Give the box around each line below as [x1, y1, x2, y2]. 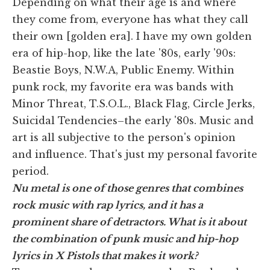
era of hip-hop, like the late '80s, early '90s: [12, 47, 236, 60]
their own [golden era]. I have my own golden [12, 30, 252, 43]
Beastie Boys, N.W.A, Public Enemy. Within [12, 64, 234, 77]
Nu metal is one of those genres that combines [12, 182, 243, 195]
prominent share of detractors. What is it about [12, 216, 246, 228]
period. [12, 165, 49, 178]
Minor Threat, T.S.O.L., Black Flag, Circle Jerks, [12, 98, 255, 110]
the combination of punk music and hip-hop [12, 233, 238, 245]
